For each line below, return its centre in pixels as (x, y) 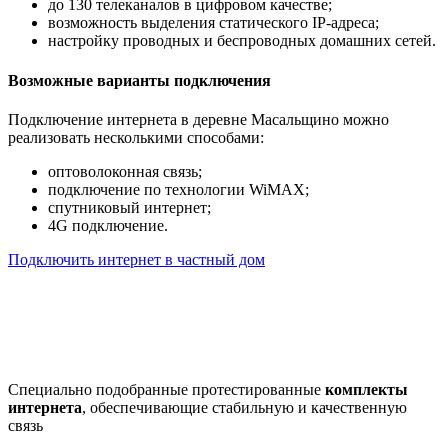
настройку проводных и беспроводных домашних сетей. (242, 41)
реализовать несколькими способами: (136, 137)
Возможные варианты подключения (139, 80)
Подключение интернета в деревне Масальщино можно (198, 119)
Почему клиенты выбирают (224, 306)
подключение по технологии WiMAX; (178, 189)
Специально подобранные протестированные (166, 389)
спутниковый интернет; (129, 207)
